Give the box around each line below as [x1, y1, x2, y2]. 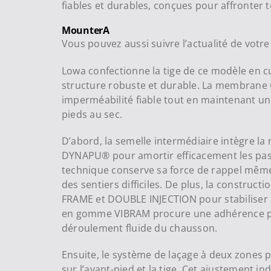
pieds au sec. [61, 108, 123, 122]
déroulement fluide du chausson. [61, 221, 218, 235]
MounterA [61, 24, 109, 38]
